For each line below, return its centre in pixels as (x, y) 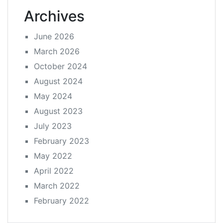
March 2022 (57, 185)
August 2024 (58, 81)
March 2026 (57, 51)
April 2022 (54, 170)
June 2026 (54, 36)
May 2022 (53, 156)
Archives (54, 16)
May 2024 (53, 96)
